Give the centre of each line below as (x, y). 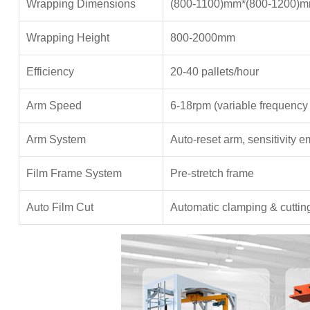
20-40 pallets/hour (214, 72)
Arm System (56, 139)
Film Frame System (74, 173)
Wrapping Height (67, 38)
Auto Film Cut (60, 207)
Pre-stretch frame (212, 173)
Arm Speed (54, 106)
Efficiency (50, 72)
